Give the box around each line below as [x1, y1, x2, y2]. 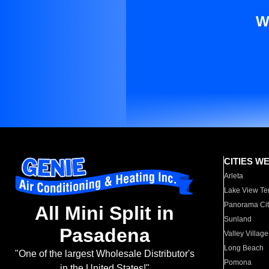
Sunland [224, 215, 252, 223]
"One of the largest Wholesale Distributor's [14, 249, 195, 259]
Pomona [224, 258, 252, 267]
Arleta [224, 172, 244, 180]
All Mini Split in [35, 202, 174, 225]
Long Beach [224, 244, 264, 252]
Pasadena [59, 225, 150, 247]
